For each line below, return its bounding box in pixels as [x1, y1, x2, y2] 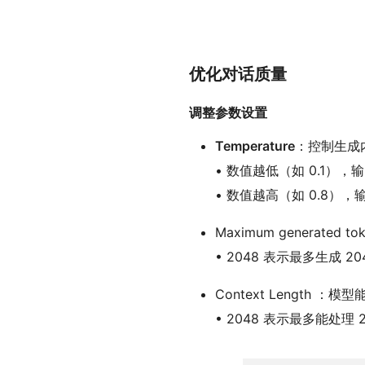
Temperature [215, 138, 295, 155]
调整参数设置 [189, 104, 267, 121]
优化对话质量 [189, 64, 287, 85]
